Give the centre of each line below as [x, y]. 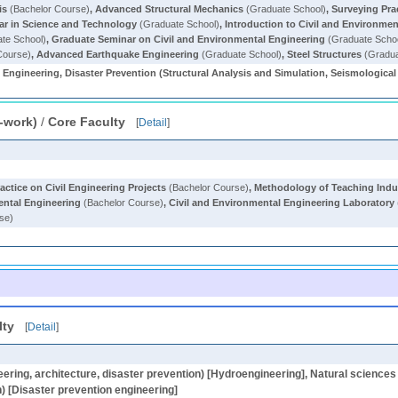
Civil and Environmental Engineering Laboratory [282, 203]
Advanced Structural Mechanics [170, 9]
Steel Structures [325, 54]
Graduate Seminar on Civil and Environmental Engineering [189, 39]
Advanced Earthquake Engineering [118, 54]
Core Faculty [87, 122]
